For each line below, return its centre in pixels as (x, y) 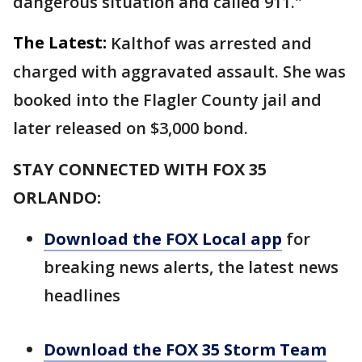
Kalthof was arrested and (211, 43)
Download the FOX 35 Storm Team (185, 349)
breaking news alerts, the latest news (191, 267)
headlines (82, 295)
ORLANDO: (57, 198)
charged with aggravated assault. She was (179, 72)
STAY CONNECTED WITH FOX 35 (140, 169)
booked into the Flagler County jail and (167, 100)
